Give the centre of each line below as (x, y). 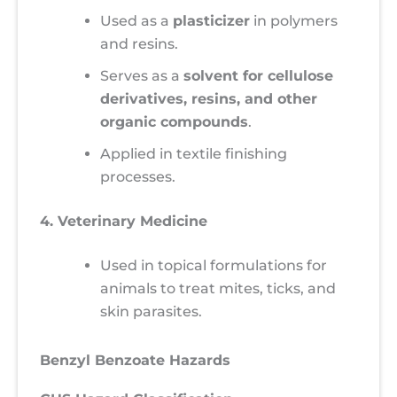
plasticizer (211, 21)
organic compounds (174, 122)
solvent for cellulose (258, 76)
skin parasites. (151, 311)
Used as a (136, 21)
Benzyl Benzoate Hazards (135, 361)
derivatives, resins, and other (209, 99)
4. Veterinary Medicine (124, 221)
